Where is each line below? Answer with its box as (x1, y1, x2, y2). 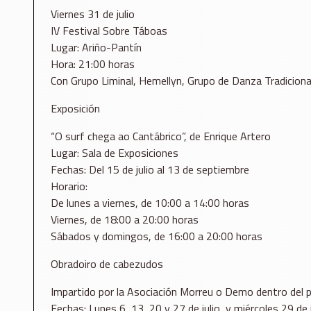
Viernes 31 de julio (51, 6, 135, 23)
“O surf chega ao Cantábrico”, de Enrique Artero (51, 128, 271, 145)
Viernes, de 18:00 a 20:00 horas (51, 211, 199, 228)
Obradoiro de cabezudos (51, 255, 163, 273)
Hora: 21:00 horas (51, 56, 135, 73)
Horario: (51, 178, 87, 195)
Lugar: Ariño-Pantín (51, 39, 142, 56)
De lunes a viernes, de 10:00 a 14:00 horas (51, 194, 249, 212)
